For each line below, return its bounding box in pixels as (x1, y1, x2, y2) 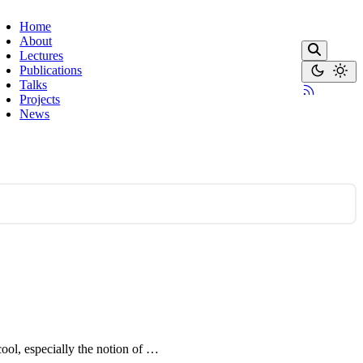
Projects (19, 92, 61, 106)
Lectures (19, 49, 64, 62)
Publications (19, 63, 83, 77)
